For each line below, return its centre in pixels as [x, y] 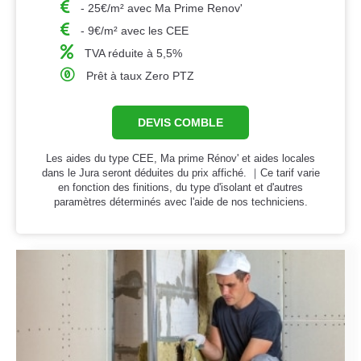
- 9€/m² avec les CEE [135, 31]
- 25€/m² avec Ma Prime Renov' [162, 8]
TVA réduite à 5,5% [134, 54]
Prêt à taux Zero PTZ [141, 76]
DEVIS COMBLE [180, 123]
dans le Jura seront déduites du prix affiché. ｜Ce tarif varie [180, 173]
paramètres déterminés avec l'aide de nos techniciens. [180, 202]
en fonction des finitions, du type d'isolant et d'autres [180, 188]
